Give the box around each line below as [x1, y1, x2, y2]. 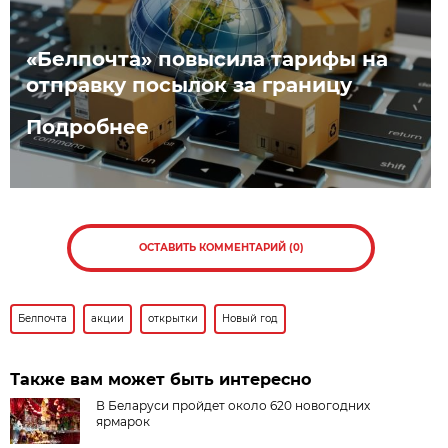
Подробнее [26, 114, 150, 139]
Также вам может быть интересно [10, 370, 312, 390]
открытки [148, 312, 199, 326]
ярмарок [96, 414, 151, 430]
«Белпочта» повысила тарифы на [26, 46, 389, 71]
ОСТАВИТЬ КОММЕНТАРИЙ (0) [138, 241, 304, 255]
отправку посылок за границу [26, 72, 353, 97]
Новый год [222, 312, 279, 326]
